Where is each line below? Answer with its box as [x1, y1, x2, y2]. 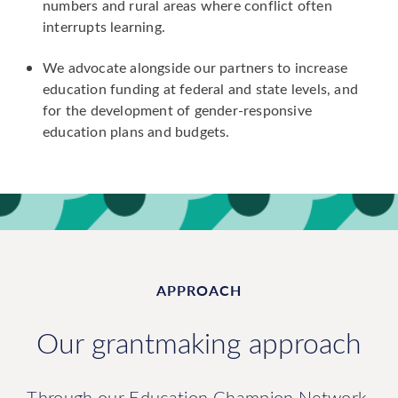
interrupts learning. [43, 16, 165, 36]
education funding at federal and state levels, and [43, 78, 359, 98]
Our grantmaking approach [36, 322, 362, 361]
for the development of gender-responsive [43, 99, 312, 119]
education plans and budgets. [43, 121, 230, 140]
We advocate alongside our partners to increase [43, 57, 348, 76]
